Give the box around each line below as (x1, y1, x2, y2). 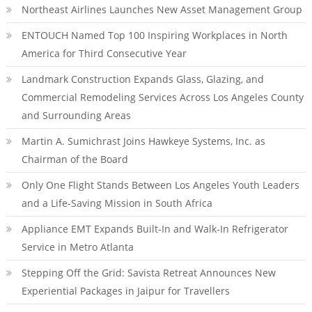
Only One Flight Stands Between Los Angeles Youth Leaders (21, 178, 299, 192)
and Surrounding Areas (21, 109, 131, 122)
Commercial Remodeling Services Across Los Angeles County (21, 91, 304, 104)
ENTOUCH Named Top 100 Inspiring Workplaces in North (21, 29, 288, 42)
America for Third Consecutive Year (21, 47, 187, 60)
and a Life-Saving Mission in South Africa (21, 196, 212, 210)
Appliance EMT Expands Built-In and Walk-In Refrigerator (21, 222, 288, 235)
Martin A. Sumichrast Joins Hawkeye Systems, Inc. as (21, 134, 265, 148)
